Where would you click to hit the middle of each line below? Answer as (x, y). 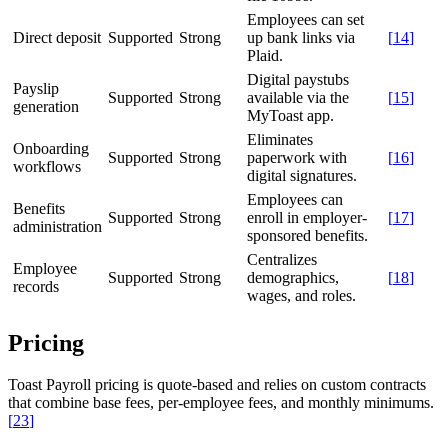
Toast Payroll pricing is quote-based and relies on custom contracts (217, 385)
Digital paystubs (298, 79)
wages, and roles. (301, 295)
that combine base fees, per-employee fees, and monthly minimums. (221, 403)
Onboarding (51, 148)
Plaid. (265, 55)
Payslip (36, 88)
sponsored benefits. (307, 235)
